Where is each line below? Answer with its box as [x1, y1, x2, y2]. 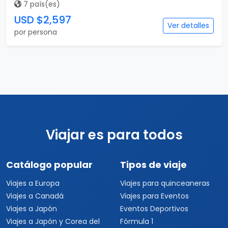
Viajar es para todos [45, 126, 183, 144]
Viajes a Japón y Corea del [6, 216, 100, 226]
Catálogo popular [6, 158, 93, 171]
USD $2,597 [14, 13, 71, 27]
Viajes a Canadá [6, 191, 64, 201]
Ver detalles [167, 20, 209, 31]
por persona [14, 27, 57, 37]
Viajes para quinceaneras [120, 178, 210, 188]
